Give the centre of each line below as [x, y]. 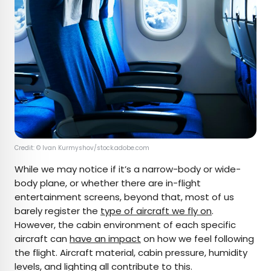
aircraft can [42, 238]
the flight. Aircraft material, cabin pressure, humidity [131, 252]
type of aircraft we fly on [156, 211]
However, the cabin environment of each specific [125, 224]
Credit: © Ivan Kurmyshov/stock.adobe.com [82, 148]
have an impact [105, 238]
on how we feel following [198, 238]
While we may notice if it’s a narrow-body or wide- [128, 169]
